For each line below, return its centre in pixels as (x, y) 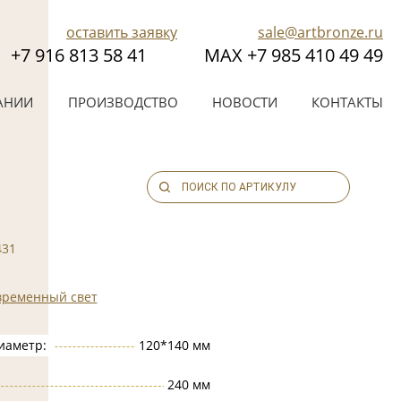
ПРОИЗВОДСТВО (123, 102)
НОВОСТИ (244, 102)
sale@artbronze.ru (320, 32)
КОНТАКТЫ (347, 102)
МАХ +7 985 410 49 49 (294, 55)
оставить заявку (122, 32)
